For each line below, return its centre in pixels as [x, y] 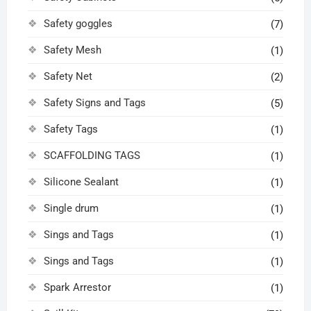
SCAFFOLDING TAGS [92, 155]
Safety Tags [70, 129]
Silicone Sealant [81, 182]
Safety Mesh [72, 50]
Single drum [71, 208]
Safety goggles [78, 23]
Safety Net [68, 76]
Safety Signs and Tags [94, 102]
